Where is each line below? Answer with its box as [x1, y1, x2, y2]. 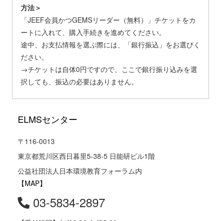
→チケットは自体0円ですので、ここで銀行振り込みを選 [21, 64, 197, 74]
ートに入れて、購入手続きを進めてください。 [21, 27, 166, 37]
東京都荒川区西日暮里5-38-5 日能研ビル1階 [18, 151, 155, 161]
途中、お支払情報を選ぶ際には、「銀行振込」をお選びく [21, 39, 200, 50]
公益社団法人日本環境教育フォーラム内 [18, 166, 142, 176]
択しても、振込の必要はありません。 [21, 76, 138, 87]
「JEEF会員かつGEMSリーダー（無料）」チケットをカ [21, 15, 196, 25]
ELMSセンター [18, 112, 77, 126]
